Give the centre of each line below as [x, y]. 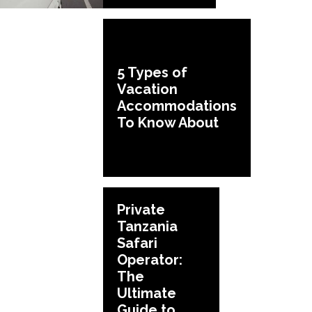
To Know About [168, 123]
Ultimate [147, 293]
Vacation [147, 89]
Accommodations [177, 106]
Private [141, 209]
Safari [137, 243]
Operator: [150, 259]
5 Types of [152, 73]
